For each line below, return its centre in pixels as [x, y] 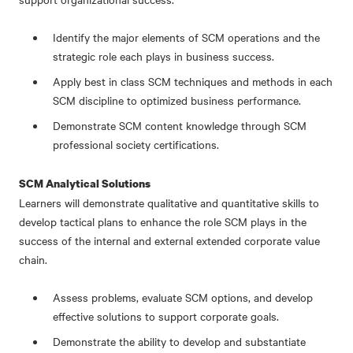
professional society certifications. [136, 144]
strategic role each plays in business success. [164, 56]
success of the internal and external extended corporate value [169, 240]
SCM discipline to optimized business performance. [177, 100]
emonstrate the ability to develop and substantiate [184, 341]
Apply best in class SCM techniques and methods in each [193, 81]
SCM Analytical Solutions [85, 183]
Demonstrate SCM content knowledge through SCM [180, 125]
